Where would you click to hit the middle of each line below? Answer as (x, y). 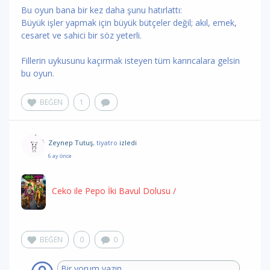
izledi (128, 143)
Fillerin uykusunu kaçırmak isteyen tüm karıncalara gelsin (130, 61)
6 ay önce (60, 156)
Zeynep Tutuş (71, 143)
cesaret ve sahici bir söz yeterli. (81, 35)
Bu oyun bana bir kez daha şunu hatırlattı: (102, 10)
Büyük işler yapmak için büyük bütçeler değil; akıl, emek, (129, 23)
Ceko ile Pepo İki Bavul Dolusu (111, 191)
